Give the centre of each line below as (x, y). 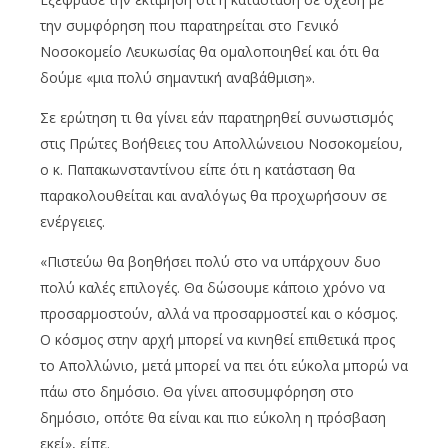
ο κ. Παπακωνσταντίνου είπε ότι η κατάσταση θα (197, 169)
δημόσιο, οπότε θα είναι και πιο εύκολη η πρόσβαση (213, 417)
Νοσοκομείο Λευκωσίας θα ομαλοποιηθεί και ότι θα (209, 51)
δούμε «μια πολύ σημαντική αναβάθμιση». (177, 77)
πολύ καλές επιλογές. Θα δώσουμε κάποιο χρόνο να (212, 287)
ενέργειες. (72, 221)
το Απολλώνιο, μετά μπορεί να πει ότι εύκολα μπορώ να (224, 365)
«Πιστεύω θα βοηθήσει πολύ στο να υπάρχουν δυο (210, 261)
